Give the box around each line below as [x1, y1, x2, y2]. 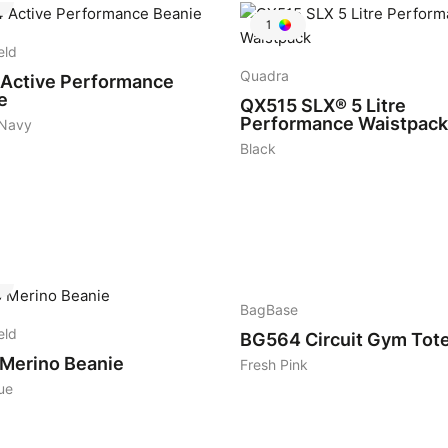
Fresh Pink [240, 357, 308, 373]
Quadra [240, 68, 289, 84]
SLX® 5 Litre [301, 95, 406, 116]
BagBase [240, 302, 298, 318]
